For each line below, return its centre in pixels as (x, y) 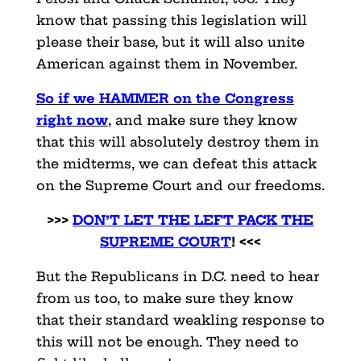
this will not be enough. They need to (167, 342)
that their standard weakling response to (180, 320)
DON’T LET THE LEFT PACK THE (193, 220)
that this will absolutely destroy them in (177, 142)
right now (72, 120)
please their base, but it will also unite (170, 42)
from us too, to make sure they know (164, 299)
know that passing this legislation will (171, 21)
